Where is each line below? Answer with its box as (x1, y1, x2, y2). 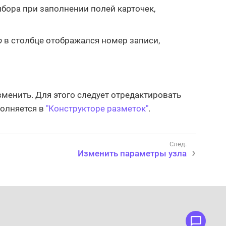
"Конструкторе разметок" (46, 103, 148, 114)
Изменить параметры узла (78, 148, 187, 158)
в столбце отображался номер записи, (2, 35, 160, 46)
